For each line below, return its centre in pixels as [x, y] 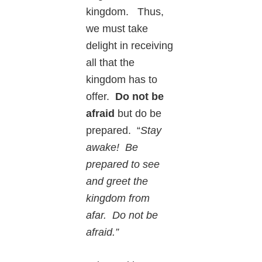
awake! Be [112, 148]
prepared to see [123, 165]
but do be [138, 114]
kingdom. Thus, [125, 12]
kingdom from [118, 199]
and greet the [117, 182]
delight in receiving [130, 46]
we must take [117, 29]
